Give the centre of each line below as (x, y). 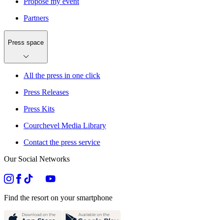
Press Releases (46, 92)
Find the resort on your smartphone (58, 198)
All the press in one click (62, 76)
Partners (36, 18)
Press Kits (39, 109)
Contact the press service (62, 142)
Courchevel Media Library (65, 126)
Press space (26, 42)
